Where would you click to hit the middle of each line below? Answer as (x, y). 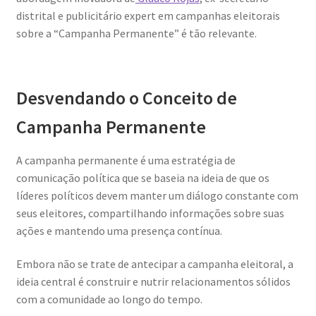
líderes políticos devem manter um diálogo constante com (157, 195)
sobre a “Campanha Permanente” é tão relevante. (136, 33)
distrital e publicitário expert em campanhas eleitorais (148, 15)
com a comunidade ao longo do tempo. (109, 299)
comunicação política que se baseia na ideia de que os (142, 177)
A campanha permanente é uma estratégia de (126, 160)
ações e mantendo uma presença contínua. (119, 230)
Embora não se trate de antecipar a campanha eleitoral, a (154, 264)
